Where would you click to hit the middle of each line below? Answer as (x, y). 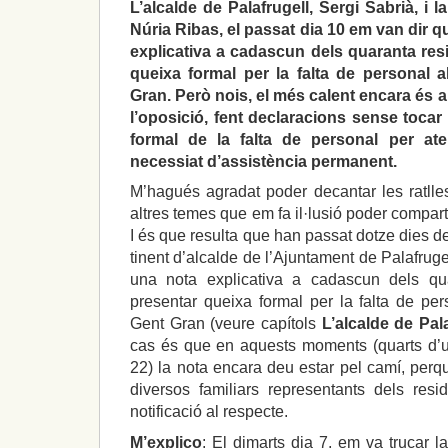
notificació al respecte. (209, 412)
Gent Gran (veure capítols (226, 324)
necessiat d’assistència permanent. (263, 161)
